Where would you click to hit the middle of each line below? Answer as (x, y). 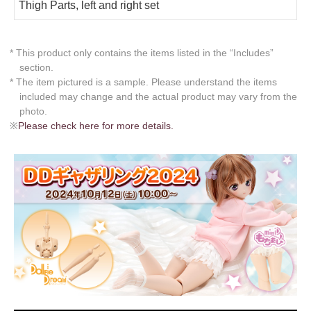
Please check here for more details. (96, 125)
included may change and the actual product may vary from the (158, 96)
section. (36, 67)
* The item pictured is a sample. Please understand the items (143, 82)
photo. (33, 111)
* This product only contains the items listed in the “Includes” (142, 52)
